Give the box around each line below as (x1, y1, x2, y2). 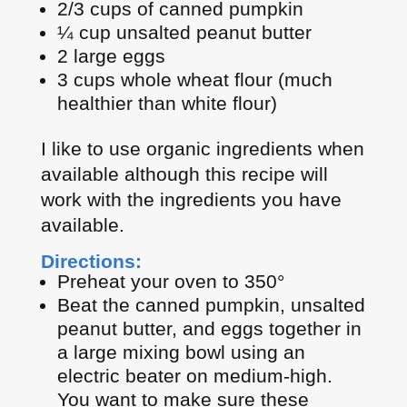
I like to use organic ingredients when (40, 138, 364, 160)
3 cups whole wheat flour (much (56, 69, 333, 91)
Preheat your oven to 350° (56, 271, 284, 293)
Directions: (40, 251, 142, 273)
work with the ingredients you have (40, 189, 342, 211)
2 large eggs (56, 45, 165, 67)
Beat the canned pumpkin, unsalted (56, 294, 365, 316)
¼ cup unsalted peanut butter (56, 22, 312, 44)
